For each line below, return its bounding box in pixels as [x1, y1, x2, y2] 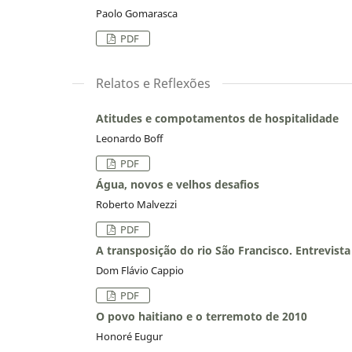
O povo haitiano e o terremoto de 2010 [96, 308, 307, 324]
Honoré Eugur [96, 328, 163, 343]
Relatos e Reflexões [96, 74, 211, 92]
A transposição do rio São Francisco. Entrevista [96, 242, 350, 258]
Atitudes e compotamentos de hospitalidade [96, 110, 339, 126]
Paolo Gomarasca [96, 5, 178, 20]
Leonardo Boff [96, 130, 163, 145]
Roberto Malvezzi [96, 196, 177, 211]
